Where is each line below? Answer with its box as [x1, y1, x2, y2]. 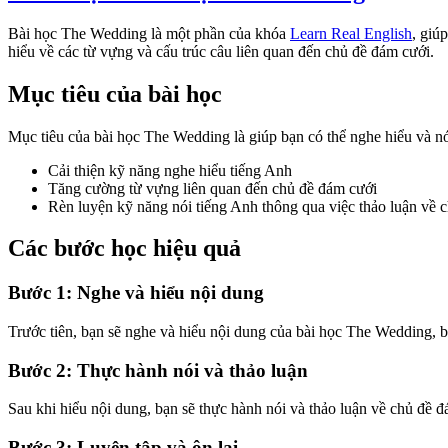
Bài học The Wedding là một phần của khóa [8, 24, 290, 42]
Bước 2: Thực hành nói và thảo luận [8, 359, 308, 381]
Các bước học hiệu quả [8, 235, 241, 262]
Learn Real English [290, 24, 412, 42]
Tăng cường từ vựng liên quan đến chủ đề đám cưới [48, 179, 377, 197]
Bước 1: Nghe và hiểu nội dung [8, 282, 264, 304]
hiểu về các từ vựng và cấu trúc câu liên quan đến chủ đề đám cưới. [8, 42, 434, 60]
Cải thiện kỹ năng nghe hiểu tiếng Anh [48, 161, 292, 179]
